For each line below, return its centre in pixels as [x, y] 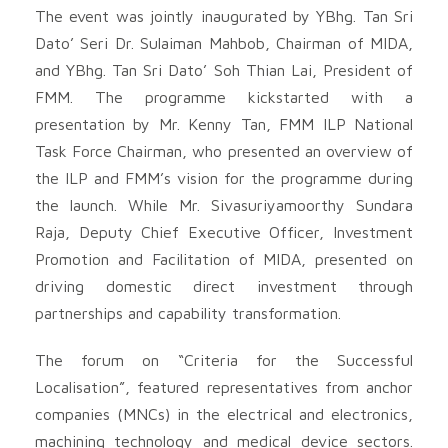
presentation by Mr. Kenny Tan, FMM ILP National [224, 123]
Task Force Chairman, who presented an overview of [224, 150]
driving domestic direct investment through [224, 285]
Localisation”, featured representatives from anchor [224, 386]
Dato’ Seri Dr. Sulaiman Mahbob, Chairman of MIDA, [224, 42]
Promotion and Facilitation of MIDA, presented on [224, 258]
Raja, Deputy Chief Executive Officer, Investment [224, 231]
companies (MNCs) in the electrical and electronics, [224, 413]
